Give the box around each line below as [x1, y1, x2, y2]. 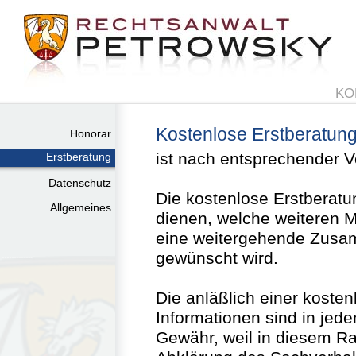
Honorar [70, 127, 111, 140]
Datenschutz [48, 176, 111, 189]
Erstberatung [46, 150, 111, 163]
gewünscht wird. [156, 249, 278, 268]
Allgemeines [50, 201, 111, 214]
